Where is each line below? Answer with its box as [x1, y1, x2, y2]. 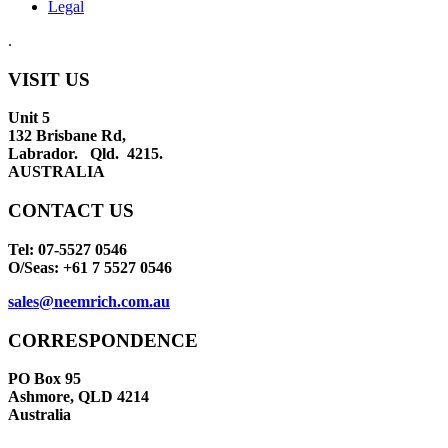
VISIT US [8, 68, 90, 90]
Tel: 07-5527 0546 [8, 240, 127, 258]
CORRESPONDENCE [8, 329, 198, 351]
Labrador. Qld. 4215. [8, 145, 163, 163]
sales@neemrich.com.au [8, 292, 170, 310]
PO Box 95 [8, 370, 85, 388]
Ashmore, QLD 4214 [8, 388, 149, 406]
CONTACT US [8, 200, 134, 222]
